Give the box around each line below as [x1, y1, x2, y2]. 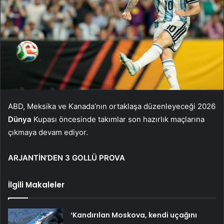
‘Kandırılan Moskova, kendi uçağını [70, 210, 197, 220]
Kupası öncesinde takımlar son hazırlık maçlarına [31, 114, 204, 124]
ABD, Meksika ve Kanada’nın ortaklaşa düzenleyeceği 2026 [8, 101, 215, 111]
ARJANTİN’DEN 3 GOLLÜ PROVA [8, 153, 125, 163]
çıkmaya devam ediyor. [8, 127, 88, 137]
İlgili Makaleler [8, 179, 64, 190]
